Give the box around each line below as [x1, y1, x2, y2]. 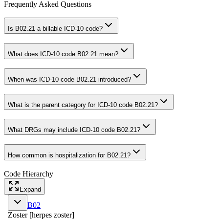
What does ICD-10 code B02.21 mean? [8, 50, 118, 58]
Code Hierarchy [4, 169, 53, 178]
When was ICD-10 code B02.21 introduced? [8, 75, 131, 83]
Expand [20, 185, 41, 193]
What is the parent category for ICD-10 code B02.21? [8, 101, 158, 109]
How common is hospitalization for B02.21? [8, 151, 131, 159]
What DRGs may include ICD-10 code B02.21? [8, 126, 140, 134]
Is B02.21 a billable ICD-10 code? [8, 25, 103, 33]
